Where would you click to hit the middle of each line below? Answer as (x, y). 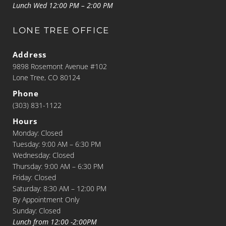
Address (30, 54)
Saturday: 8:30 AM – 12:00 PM (60, 188)
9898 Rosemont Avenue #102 (60, 66)
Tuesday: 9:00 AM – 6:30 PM (57, 144)
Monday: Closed (38, 133)
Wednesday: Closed (43, 155)
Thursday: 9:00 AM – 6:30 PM (58, 166)
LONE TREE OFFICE (61, 30)
